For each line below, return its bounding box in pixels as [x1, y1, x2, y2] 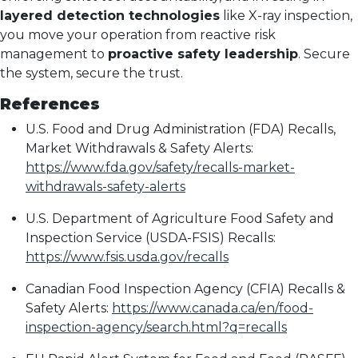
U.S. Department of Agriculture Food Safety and [26, 211, 334, 226]
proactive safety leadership [108, 46, 298, 62]
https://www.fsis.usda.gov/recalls [26, 249, 229, 265]
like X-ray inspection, [220, 8, 352, 23]
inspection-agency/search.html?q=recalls [26, 320, 287, 335]
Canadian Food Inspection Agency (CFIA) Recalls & [26, 281, 345, 296]
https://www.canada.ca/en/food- [112, 300, 313, 316]
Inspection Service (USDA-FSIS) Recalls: [26, 230, 276, 245]
